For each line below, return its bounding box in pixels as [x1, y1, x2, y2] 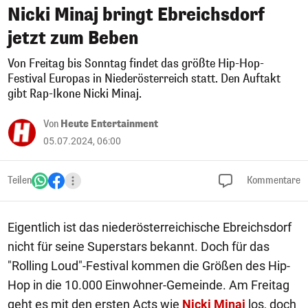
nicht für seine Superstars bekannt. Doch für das [8, 239, 269, 254]
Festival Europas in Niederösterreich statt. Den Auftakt [8, 71, 280, 87]
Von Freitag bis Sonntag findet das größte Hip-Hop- [8, 56, 264, 71]
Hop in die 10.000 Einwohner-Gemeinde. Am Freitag [8, 278, 289, 292]
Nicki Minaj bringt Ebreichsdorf [8, 3, 265, 26]
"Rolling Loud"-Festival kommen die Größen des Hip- [8, 258, 290, 273]
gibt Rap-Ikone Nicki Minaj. [8, 86, 142, 102]
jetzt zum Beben [8, 27, 138, 49]
